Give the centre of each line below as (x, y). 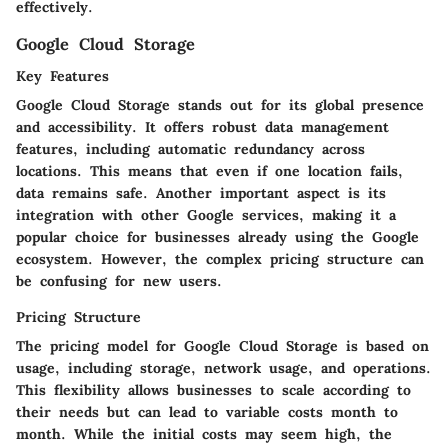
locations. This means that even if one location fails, (209, 171)
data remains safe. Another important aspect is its (201, 193)
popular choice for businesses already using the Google (217, 237)
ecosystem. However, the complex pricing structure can (220, 259)
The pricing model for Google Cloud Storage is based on (222, 346)
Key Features (62, 76)
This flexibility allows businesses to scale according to (213, 390)
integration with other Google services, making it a (206, 215)
